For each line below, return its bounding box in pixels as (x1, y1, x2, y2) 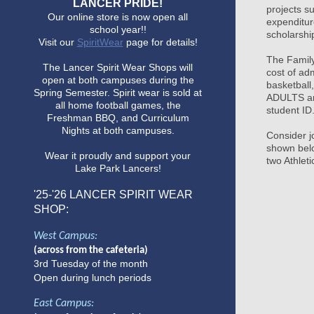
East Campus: (34, 298, 94, 310)
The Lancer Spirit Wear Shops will (43, 62, 193, 74)
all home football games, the (55, 100, 181, 111)
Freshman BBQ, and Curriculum (46, 112, 189, 124)
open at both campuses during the (41, 74, 194, 86)
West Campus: (34, 231, 97, 243)
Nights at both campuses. (61, 125, 175, 137)
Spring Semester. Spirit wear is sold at (34, 87, 202, 99)
